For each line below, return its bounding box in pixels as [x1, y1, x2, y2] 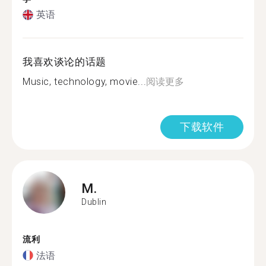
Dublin [81, 197, 107, 207]
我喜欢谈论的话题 [23, 56, 106, 68]
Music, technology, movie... [23, 76, 147, 87]
